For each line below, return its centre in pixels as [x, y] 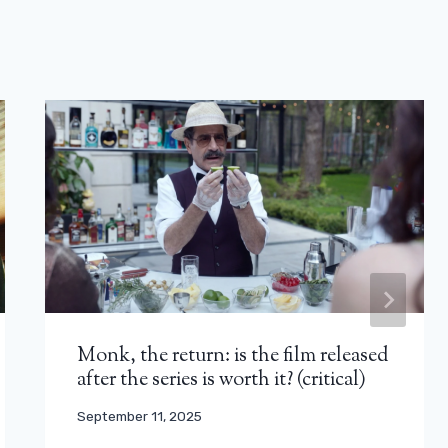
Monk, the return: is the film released [233, 356]
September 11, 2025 [140, 416]
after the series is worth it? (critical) [222, 380]
